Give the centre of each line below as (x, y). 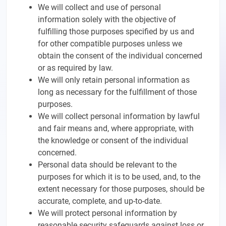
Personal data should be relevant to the (107, 165)
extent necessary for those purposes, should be (121, 189)
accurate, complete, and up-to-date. (100, 201)
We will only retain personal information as (114, 80)
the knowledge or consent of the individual (113, 140)
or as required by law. (75, 68)
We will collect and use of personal (99, 7)
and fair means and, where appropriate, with (116, 128)
